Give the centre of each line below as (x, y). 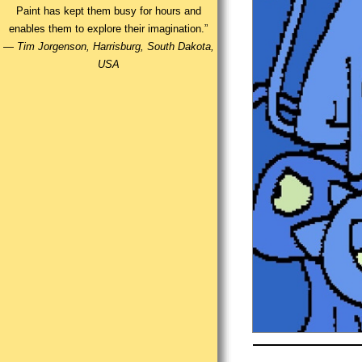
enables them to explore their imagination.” (109, 29)
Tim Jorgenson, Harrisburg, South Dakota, (115, 47)
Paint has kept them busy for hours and (108, 11)
